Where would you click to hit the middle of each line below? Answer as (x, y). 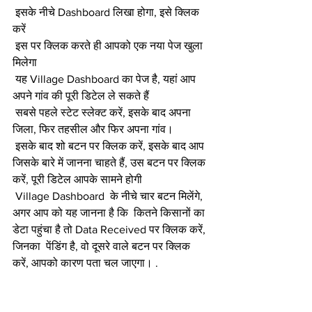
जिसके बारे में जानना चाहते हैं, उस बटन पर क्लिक (110, 162)
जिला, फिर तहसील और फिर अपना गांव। (93, 129)
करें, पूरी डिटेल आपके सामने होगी (77, 179)
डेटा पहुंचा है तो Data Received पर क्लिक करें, (110, 229)
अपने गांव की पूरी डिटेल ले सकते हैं (81, 95)
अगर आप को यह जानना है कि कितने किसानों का (110, 212)
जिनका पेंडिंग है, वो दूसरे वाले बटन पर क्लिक (103, 246)
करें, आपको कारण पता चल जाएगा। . (85, 263)
